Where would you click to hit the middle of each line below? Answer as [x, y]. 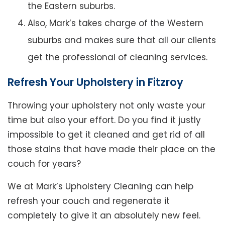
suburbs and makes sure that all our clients [122, 40]
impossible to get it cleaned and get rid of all [106, 135]
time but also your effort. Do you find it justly [104, 120]
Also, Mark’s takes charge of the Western [116, 23]
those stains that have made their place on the [111, 149]
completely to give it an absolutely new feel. [104, 216]
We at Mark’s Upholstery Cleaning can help [100, 187]
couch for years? [44, 164]
